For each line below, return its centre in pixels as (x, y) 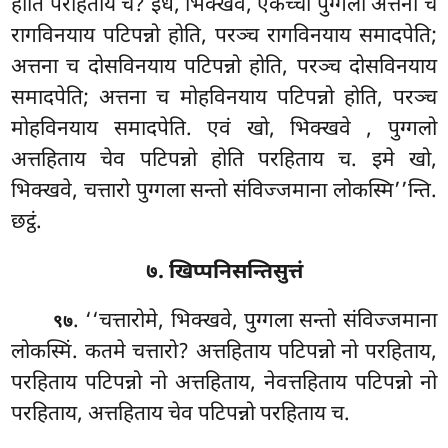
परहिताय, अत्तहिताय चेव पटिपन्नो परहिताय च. (181, 415)
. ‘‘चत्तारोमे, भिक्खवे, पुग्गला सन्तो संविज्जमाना (255, 322)
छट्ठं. (27, 222)
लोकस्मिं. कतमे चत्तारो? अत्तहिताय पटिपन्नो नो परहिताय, (224, 353)
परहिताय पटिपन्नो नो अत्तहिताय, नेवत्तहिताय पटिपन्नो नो (224, 384)
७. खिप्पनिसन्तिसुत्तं (224, 272)
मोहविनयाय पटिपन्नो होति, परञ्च (308, 98)
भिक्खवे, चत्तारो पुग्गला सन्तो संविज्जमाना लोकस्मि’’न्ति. (224, 191)
